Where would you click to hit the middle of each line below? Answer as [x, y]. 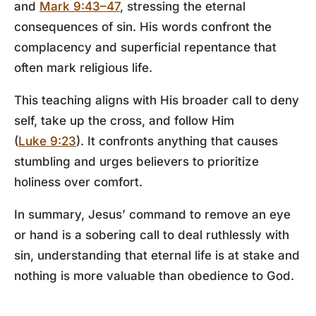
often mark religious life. [83, 68]
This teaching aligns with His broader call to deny [157, 100]
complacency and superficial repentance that [145, 47]
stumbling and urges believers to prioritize [136, 162]
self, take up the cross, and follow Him [124, 121]
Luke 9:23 [47, 141]
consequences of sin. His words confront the [143, 27]
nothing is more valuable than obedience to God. [154, 276]
